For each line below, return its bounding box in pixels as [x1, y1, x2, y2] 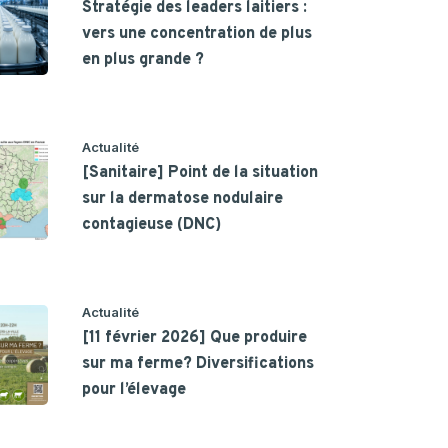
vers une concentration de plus [82, 23, 313, 44]
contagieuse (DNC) [82, 214, 222, 235]
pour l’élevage [82, 379, 187, 400]
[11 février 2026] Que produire [82, 327, 308, 348]
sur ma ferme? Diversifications [82, 353, 315, 374]
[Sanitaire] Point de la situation [82, 162, 319, 183]
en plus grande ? [82, 49, 205, 70]
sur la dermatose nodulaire [82, 188, 284, 209]
